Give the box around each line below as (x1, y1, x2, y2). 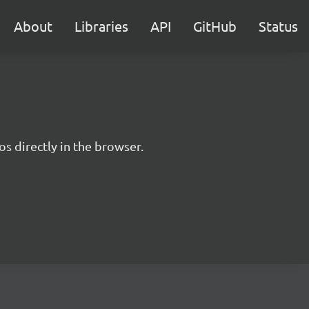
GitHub (193, 17, 237, 34)
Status (259, 17, 298, 34)
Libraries (74, 17, 128, 34)
